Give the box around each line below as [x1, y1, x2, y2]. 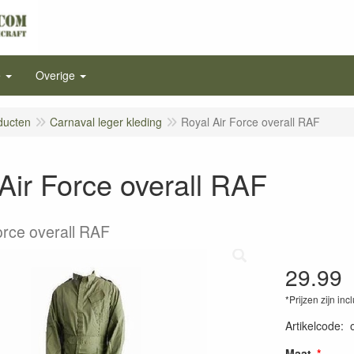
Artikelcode [284, 318, 341, 333]
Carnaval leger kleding [50, 114, 162, 130]
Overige [36, 67, 75, 83]
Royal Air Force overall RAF [181, 114, 320, 130]
